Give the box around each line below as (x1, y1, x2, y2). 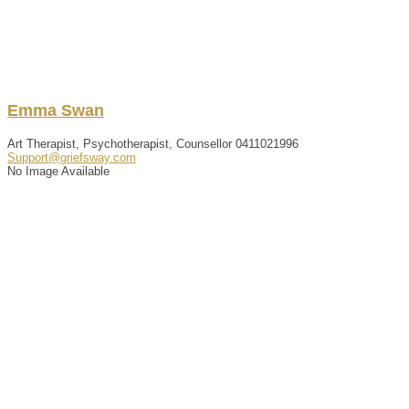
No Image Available (7, 163, 110, 178)
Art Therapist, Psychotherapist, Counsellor (7, 136, 232, 151)
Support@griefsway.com (7, 150, 136, 164)
